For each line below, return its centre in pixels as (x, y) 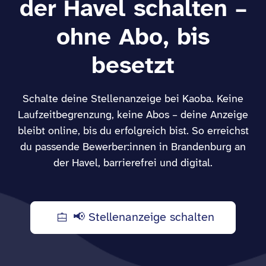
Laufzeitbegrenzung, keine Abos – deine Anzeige (133, 115)
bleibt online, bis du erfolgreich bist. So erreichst (133, 132)
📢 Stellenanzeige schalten (144, 218)
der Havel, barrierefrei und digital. (133, 164)
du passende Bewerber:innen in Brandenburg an (133, 148)
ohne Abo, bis (133, 38)
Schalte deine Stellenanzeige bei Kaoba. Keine (133, 99)
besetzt (133, 66)
